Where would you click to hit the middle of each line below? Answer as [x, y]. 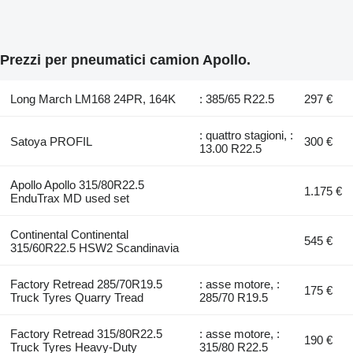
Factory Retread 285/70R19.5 [86, 284]
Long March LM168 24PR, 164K [93, 98]
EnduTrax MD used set [69, 198]
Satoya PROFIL [51, 141]
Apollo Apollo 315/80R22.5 [77, 184]
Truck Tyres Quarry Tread [76, 297]
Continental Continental [69, 234]
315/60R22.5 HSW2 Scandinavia [94, 247]
